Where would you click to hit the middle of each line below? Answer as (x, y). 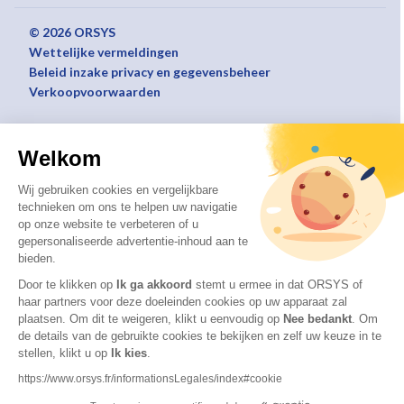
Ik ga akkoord (154, 285)
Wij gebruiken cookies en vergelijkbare (118, 190)
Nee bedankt (317, 319)
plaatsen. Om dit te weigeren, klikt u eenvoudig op (151, 319)
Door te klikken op (67, 285)
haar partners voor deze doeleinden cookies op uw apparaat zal (183, 302)
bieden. (39, 258)
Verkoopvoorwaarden (95, 92)
